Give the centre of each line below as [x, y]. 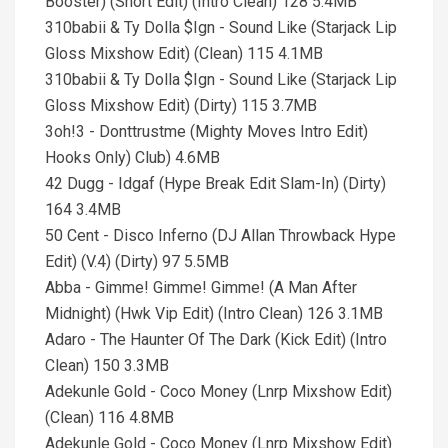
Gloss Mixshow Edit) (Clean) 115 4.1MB [184, 53]
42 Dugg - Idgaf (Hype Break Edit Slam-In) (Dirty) [215, 183]
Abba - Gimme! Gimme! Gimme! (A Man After [201, 287]
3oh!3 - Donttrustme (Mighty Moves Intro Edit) [206, 131]
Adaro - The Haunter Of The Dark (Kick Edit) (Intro [216, 339]
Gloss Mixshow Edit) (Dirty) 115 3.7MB [181, 105]
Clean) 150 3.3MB [107, 365]
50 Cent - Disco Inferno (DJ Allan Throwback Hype [220, 235]
